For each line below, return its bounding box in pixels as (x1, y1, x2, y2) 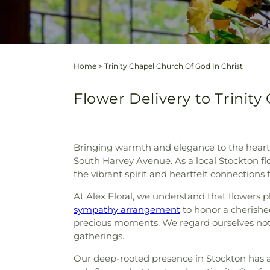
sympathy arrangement (74, 204, 180, 215)
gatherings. (74, 230, 124, 242)
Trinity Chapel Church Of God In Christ (104, 61, 243, 71)
